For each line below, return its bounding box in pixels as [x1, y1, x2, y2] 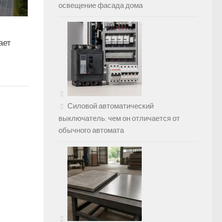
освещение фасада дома [58, 1, 143, 10]
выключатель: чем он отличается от [58, 114, 180, 123]
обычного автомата [58, 126, 124, 135]
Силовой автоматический [67, 102, 154, 111]
